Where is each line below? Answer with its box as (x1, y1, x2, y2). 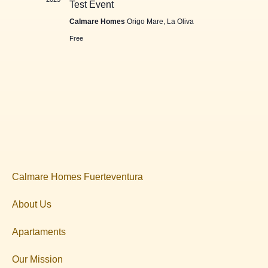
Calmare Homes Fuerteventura (12, 172, 143, 182)
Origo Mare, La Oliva (126, 17, 194, 26)
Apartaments (12, 227, 66, 237)
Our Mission (12, 254, 63, 264)
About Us (12, 199, 51, 209)
